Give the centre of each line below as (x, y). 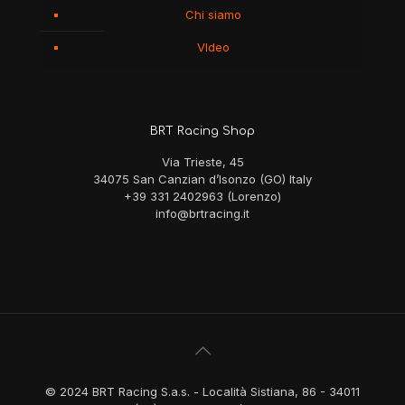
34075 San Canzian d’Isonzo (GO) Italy (202, 179)
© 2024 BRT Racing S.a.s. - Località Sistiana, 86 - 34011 (202, 392)
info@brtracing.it (202, 214)
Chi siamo (213, 15)
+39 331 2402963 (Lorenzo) (202, 197)
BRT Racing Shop (202, 132)
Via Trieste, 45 (202, 162)
